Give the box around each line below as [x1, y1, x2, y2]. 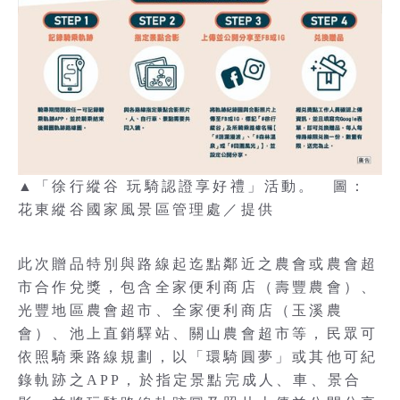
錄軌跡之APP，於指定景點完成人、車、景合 [18, 371, 362, 387]
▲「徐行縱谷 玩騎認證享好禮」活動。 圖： [18, 178, 368, 194]
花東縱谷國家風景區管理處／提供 [18, 201, 275, 217]
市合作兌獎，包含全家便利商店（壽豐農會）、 [18, 279, 379, 295]
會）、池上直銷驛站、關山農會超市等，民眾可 [18, 325, 379, 341]
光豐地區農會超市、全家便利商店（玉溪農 [18, 302, 344, 318]
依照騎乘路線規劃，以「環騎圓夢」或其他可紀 [18, 348, 379, 364]
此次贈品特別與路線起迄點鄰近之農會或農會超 [18, 255, 379, 271]
